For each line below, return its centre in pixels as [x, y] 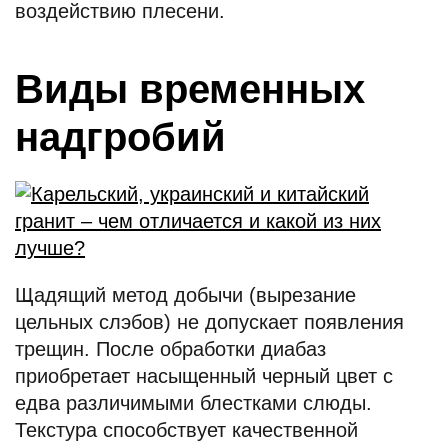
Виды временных [190, 89]
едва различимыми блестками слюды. [193, 403]
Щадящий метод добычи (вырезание [185, 295]
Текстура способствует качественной [186, 430]
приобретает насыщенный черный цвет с [204, 376]
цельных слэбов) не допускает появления [209, 322]
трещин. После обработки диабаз [170, 349]
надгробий [120, 137]
